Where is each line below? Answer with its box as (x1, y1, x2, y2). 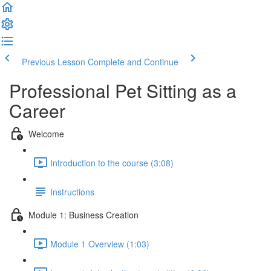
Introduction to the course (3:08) (50, 156, 174, 169)
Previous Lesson (22, 56, 85, 68)
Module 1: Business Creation (28, 208, 139, 221)
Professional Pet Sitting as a (9, 77, 237, 103)
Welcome (28, 127, 64, 140)
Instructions (50, 185, 94, 198)
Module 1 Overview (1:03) (50, 237, 149, 250)
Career (9, 97, 65, 123)
